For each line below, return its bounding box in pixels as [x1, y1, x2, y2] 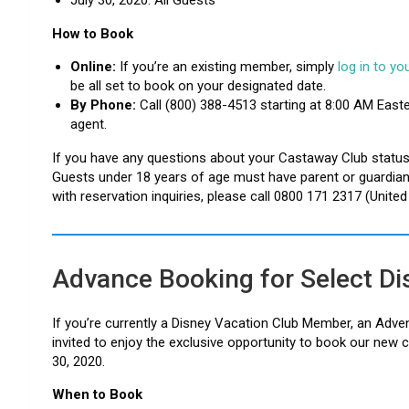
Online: [70, 58, 116, 75]
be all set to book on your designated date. [70, 77, 326, 94]
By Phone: [70, 96, 136, 113]
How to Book [52, 25, 133, 42]
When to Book [52, 385, 142, 403]
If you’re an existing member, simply [116, 58, 338, 75]
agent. [70, 115, 107, 132]
